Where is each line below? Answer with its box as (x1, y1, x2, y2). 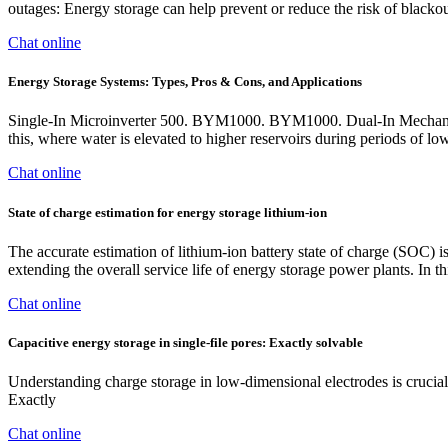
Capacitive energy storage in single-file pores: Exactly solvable (8, 334, 363, 350)
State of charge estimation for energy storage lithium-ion (8, 204, 327, 220)
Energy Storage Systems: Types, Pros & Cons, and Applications (8, 74, 362, 90)
